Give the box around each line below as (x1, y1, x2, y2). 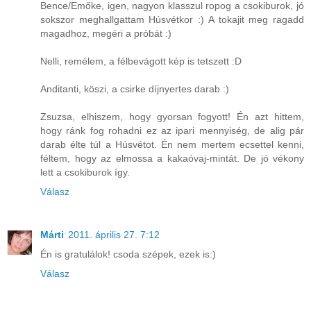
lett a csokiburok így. (40, 166, 130, 178)
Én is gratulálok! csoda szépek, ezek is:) (40, 248, 216, 260)
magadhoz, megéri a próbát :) (40, 27, 171, 39)
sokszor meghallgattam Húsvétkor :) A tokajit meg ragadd (40, 13, 304, 25)
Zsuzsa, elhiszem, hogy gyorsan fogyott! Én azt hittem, (40, 110, 304, 122)
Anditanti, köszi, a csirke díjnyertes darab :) (40, 83, 229, 94)
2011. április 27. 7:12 (68, 228, 160, 240)
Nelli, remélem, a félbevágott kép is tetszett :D (40, 55, 242, 67)
